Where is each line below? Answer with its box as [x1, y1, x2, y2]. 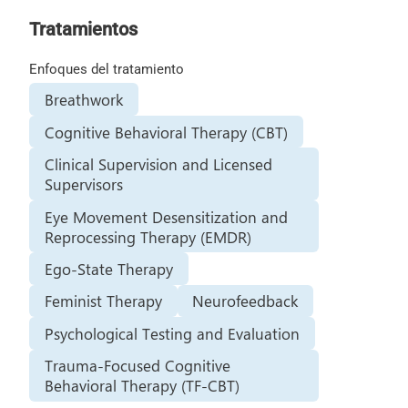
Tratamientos [28, 17, 138, 40]
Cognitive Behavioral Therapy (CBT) [44, 121, 288, 142]
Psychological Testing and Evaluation [44, 322, 300, 343]
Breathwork [44, 89, 123, 110]
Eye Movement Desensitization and [44, 206, 288, 227]
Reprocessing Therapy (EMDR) [44, 226, 251, 247]
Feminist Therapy [44, 291, 162, 311]
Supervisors [44, 174, 123, 195]
